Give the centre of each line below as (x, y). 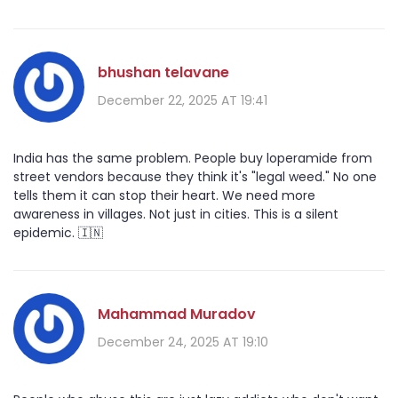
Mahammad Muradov (177, 314)
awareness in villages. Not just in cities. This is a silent (176, 215)
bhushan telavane (163, 72)
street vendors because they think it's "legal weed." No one (195, 177)
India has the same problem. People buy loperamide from (193, 159)
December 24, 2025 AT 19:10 (183, 342)
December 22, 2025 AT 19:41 (183, 100)
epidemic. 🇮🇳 (58, 233)
